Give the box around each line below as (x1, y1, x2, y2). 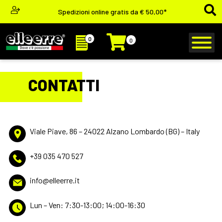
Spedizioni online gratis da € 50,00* (57, 7, 166, 16)
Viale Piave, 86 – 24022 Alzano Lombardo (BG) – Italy (29, 126, 200, 136)
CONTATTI (28, 75, 100, 94)
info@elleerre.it (29, 175, 80, 185)
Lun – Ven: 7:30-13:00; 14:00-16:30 (29, 200, 145, 210)
